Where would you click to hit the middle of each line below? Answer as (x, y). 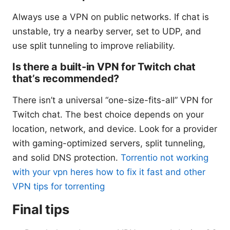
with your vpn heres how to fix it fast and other (109, 172)
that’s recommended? (66, 79)
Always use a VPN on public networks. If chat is (111, 17)
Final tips (41, 209)
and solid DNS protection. (66, 158)
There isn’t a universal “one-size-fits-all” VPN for (112, 100)
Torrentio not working (165, 158)
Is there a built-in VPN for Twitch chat (104, 67)
